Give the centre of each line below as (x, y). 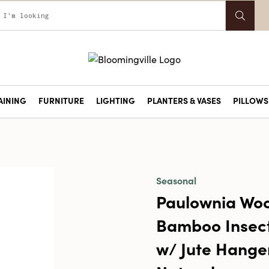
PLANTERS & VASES (184, 100)
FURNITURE (61, 100)
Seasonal (176, 180)
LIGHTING (115, 100)
